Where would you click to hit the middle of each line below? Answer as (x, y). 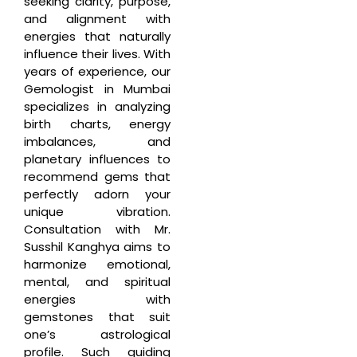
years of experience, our (97, 71)
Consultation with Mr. (97, 229)
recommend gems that (97, 176)
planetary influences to (97, 159)
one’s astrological (97, 334)
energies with (97, 299)
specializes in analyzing (97, 106)
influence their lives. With (97, 53)
